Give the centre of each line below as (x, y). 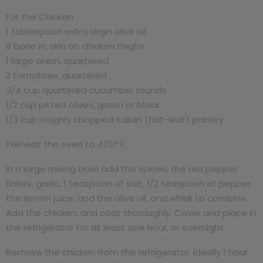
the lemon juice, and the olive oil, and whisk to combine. (127, 198)
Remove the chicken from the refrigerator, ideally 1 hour (127, 252)
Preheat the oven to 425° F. (66, 144)
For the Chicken (40, 16)
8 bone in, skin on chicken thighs (75, 46)
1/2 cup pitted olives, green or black (83, 104)
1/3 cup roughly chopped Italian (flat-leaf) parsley (115, 119)
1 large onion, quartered (57, 60)
